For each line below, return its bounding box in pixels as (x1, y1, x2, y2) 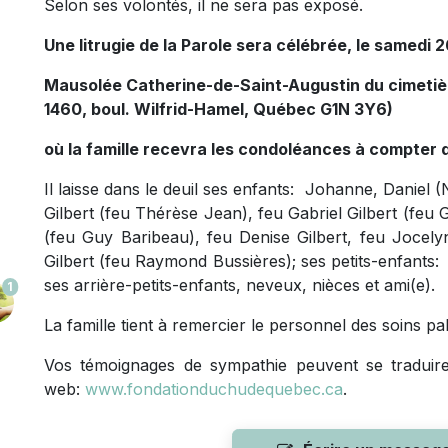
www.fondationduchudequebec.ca (85, 379, 343, 399)
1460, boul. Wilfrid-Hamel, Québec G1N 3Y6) (44, 99, 393, 119)
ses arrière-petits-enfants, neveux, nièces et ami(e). (44, 275, 445, 295)
